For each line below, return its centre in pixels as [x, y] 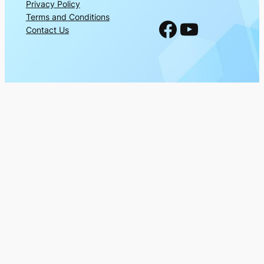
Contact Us [47, 30]
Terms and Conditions [67, 17]
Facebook [163, 29]
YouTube [184, 29]
